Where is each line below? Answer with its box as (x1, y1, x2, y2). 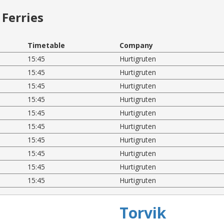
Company (119, 40, 153, 50)
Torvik (119, 202, 166, 223)
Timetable (27, 40, 65, 50)
